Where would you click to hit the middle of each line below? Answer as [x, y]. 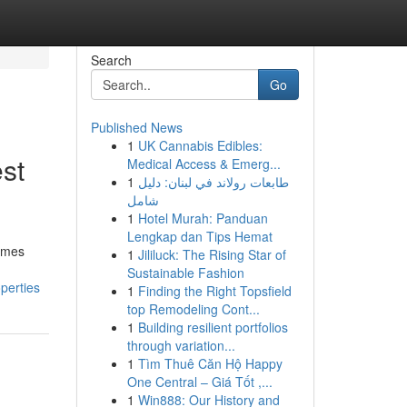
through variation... [181, 345]
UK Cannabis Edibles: [200, 145]
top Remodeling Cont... [193, 309]
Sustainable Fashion [185, 273]
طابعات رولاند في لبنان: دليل [213, 182]
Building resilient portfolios [213, 327]
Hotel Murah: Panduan [203, 218]
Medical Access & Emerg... [203, 164]
